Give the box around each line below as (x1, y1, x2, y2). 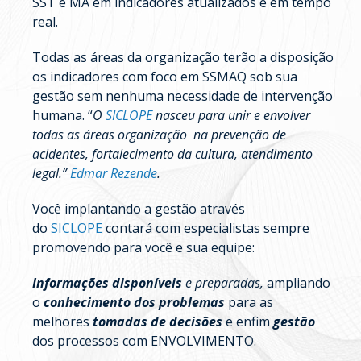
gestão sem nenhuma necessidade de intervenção (32, 87, 333, 106)
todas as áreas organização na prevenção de (32, 126, 286, 144)
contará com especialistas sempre (102, 219, 309, 238)
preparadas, (195, 274, 267, 293)
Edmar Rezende (67, 164, 157, 183)
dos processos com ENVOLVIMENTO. (32, 332, 256, 351)
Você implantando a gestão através (32, 200, 245, 218)
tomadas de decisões (93, 313, 222, 331)
